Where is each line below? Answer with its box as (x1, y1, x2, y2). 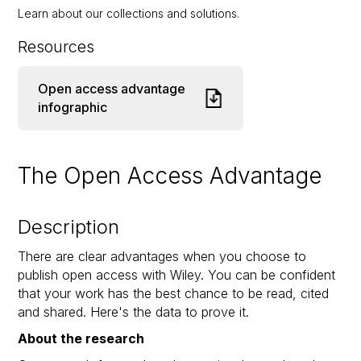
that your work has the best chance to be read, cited (18, 284, 330, 301)
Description (18, 214, 120, 239)
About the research (18, 330, 145, 346)
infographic (38, 98, 108, 115)
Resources (18, 36, 95, 56)
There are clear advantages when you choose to (18, 247, 307, 264)
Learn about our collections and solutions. (18, 6, 240, 20)
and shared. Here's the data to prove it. (18, 303, 250, 320)
